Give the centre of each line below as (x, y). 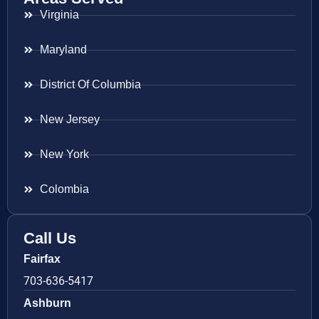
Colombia (64, 189)
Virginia (59, 15)
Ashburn (47, 303)
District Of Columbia (90, 85)
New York (64, 155)
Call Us (50, 239)
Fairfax (42, 259)
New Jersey (69, 120)
